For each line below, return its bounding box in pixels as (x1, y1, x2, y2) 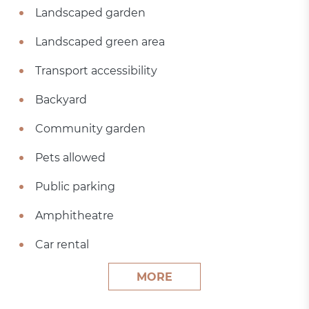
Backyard (35, 93, 88, 106)
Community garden (35, 122, 146, 135)
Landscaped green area (35, 35, 166, 48)
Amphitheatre (35, 209, 114, 222)
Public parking (35, 180, 116, 193)
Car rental (35, 238, 90, 251)
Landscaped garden (35, 6, 146, 19)
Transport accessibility (35, 64, 158, 77)
